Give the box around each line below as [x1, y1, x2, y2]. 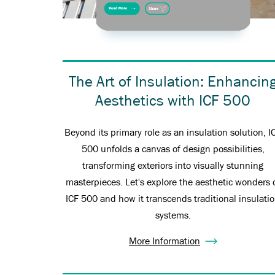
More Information [128, 236, 200, 247]
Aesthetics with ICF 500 [95, 93, 251, 109]
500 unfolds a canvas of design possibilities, [81, 144, 265, 155]
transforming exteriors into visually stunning [82, 161, 264, 171]
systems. [155, 211, 191, 221]
